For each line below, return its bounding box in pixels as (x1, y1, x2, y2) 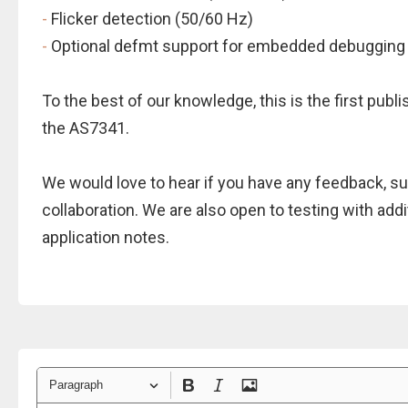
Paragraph (48, 378, 103, 393)
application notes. (42, 228, 169, 247)
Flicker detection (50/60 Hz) (51, 9, 253, 28)
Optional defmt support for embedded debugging (51, 36, 405, 56)
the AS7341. (42, 118, 129, 138)
